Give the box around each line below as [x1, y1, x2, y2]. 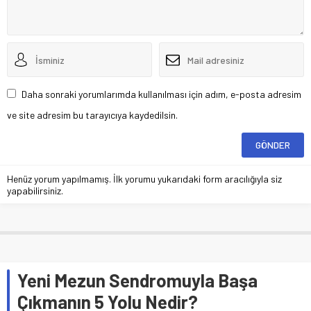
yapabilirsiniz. [7, 185, 63, 197]
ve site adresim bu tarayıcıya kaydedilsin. [7, 109, 178, 121]
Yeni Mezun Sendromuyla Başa [17, 269, 258, 292]
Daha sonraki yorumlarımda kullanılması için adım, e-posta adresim [22, 88, 301, 101]
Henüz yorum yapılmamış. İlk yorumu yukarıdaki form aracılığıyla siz [7, 173, 282, 185]
